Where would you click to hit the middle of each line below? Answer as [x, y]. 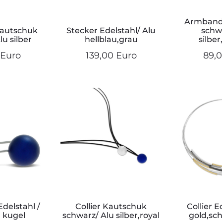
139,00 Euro [111, 56]
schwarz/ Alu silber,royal [111, 216]
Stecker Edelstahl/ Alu [111, 31]
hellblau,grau [111, 40]
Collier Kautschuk [111, 207]
